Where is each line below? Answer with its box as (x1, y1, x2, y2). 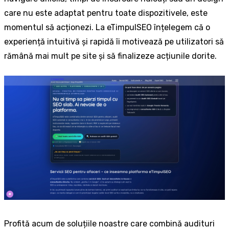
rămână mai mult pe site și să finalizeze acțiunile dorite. (4, 51, 217, 61)
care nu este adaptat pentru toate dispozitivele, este (4, 8, 208, 18)
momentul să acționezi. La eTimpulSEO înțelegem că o (4, 22, 210, 33)
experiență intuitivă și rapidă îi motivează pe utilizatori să (4, 37, 224, 47)
